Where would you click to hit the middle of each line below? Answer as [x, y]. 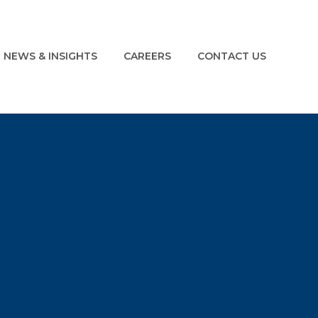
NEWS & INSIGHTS [51, 56]
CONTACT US [232, 56]
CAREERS [148, 56]
